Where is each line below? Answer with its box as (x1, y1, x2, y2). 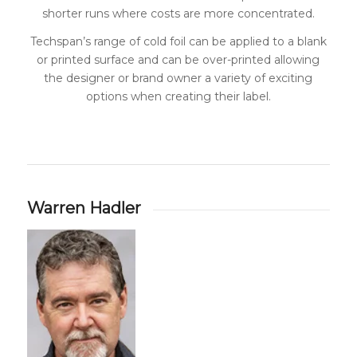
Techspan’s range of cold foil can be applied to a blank (29, 33, 327, 49)
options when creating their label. (85, 88, 271, 104)
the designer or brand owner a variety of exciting (44, 70, 313, 85)
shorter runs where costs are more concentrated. (41, 6, 315, 21)
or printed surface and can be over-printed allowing (37, 52, 320, 67)
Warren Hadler (26, 198, 141, 218)
